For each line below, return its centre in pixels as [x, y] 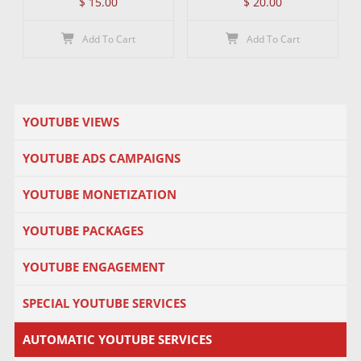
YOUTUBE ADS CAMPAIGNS [101, 158]
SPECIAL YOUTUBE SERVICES [104, 303]
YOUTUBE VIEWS [71, 122]
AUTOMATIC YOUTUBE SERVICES [117, 339]
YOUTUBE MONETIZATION [99, 194]
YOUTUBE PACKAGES [83, 230]
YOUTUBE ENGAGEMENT [93, 267]
